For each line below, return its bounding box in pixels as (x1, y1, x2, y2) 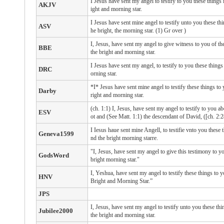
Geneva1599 (38, 130, 74, 137)
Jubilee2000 (38, 207, 73, 214)
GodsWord (38, 151, 69, 159)
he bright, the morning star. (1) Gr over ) (90, 27, 186, 34)
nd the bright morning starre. (90, 134, 158, 141)
